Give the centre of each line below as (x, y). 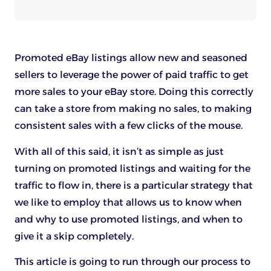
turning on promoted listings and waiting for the (132, 168)
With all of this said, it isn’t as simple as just (119, 151)
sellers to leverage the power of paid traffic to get (132, 75)
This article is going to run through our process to (132, 262)
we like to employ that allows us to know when (128, 202)
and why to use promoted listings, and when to (129, 219)
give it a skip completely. (74, 236)
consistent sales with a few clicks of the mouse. (129, 126)
